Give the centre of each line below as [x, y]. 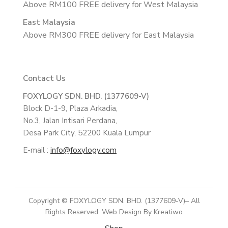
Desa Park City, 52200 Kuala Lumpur [87, 133]
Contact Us [44, 78]
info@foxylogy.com [83, 150]
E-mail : [37, 150]
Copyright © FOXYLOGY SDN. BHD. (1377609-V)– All [114, 201]
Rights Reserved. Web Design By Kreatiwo [114, 212]
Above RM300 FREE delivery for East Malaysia [108, 35]
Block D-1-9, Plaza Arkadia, [70, 108]
